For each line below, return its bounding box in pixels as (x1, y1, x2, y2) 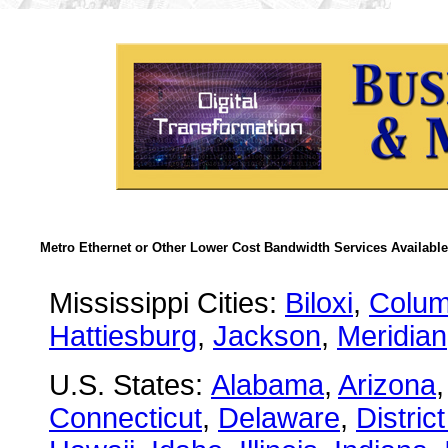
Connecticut (49, 402, 202, 434)
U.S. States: (49, 369, 211, 401)
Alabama (211, 369, 324, 401)
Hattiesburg (49, 320, 197, 352)
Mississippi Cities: (49, 287, 285, 319)
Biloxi (285, 287, 353, 319)
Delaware (218, 402, 340, 434)
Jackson (213, 320, 321, 352)
